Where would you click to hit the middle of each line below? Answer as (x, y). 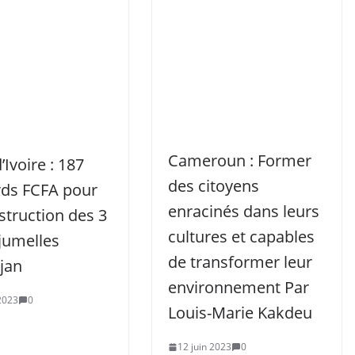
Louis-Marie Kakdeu (240, 313)
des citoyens (214, 186)
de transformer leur (240, 262)
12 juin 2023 (204, 347)
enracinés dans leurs (244, 211)
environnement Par (239, 287)
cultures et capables (241, 237)
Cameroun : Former (240, 160)
